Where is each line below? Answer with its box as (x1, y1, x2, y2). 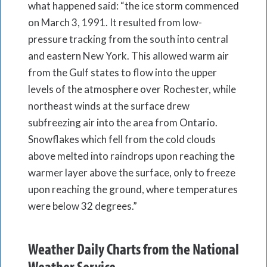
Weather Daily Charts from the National (28, 239, 239, 259)
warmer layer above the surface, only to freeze (28, 166, 235, 179)
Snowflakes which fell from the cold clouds (28, 133, 216, 146)
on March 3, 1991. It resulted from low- (28, 16, 202, 29)
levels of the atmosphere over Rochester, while (28, 83, 236, 96)
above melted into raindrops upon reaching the (28, 150, 235, 163)
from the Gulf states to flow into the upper (28, 66, 217, 79)
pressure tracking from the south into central (28, 33, 228, 46)
